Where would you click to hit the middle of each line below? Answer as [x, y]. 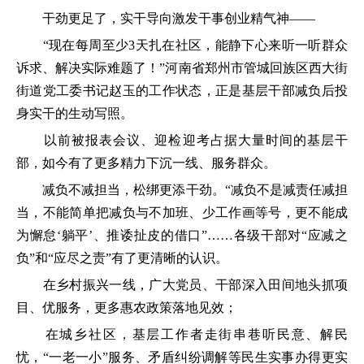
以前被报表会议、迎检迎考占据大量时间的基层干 [182, 140]
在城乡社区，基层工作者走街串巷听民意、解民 [182, 334]
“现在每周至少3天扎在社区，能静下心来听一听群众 [182, 45]
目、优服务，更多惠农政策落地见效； [127, 307]
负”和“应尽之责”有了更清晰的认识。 [122, 258]
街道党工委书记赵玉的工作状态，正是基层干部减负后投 [182, 90]
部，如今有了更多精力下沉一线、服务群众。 [146, 162]
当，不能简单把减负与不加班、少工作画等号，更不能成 [182, 212]
